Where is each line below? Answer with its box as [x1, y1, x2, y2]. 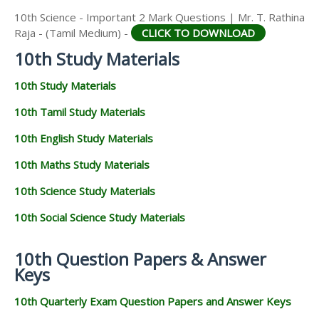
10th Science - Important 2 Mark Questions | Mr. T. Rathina [14, 9, 305, 24]
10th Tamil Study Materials [14, 104, 145, 119]
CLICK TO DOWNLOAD [142, 25, 255, 40]
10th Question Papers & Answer [14, 246, 266, 271]
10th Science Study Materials [14, 183, 155, 198]
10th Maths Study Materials [14, 157, 150, 172]
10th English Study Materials [14, 130, 153, 145]
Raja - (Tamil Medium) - [14, 25, 131, 40]
